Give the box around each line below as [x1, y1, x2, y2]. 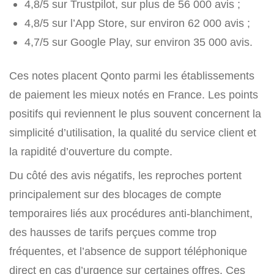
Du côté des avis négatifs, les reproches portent [9, 169, 242, 182]
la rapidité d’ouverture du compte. [9, 145, 172, 158]
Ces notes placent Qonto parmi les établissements [9, 69, 254, 83]
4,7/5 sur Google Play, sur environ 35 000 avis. [24, 35, 253, 49]
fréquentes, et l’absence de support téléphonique [9, 245, 247, 258]
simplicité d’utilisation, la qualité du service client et [9, 126, 256, 139]
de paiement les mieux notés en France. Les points [9, 88, 258, 102]
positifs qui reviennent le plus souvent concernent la [9, 107, 261, 120]
